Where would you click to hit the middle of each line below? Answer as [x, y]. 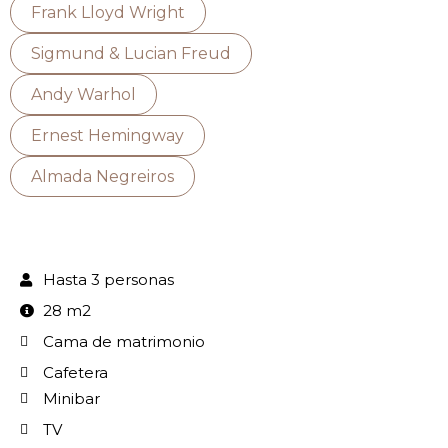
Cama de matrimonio [123, 342]
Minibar [71, 399]
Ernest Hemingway [107, 136]
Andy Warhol [83, 95]
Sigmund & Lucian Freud [131, 54]
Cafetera [75, 373]
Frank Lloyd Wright [108, 13]
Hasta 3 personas [108, 280]
